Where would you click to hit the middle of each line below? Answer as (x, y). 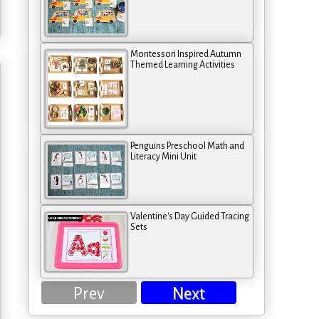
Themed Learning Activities (183, 65)
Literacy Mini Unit (163, 156)
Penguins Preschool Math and (187, 146)
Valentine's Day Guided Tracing (190, 216)
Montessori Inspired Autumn (186, 54)
